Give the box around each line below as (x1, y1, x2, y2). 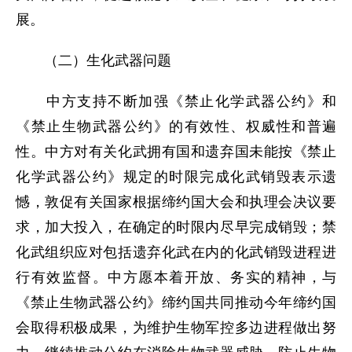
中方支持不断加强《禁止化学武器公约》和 (16, 93, 336, 109)
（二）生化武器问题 (16, 53, 171, 68)
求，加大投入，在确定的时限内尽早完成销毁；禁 (16, 219, 336, 235)
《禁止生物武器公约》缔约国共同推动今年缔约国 (16, 295, 336, 310)
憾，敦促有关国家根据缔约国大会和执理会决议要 (16, 194, 336, 210)
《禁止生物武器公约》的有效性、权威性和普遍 (16, 119, 336, 134)
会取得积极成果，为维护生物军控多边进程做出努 (16, 320, 336, 335)
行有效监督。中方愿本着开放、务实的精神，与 (16, 269, 336, 285)
